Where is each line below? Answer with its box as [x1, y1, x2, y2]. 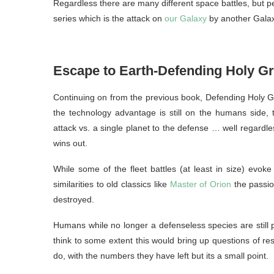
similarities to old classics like [53, 179, 170, 190]
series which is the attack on [53, 13, 165, 24]
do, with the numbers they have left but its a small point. [53, 251, 268, 261]
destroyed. [53, 194, 94, 205]
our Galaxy [165, 13, 207, 24]
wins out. [53, 138, 87, 149]
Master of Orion [169, 179, 232, 190]
